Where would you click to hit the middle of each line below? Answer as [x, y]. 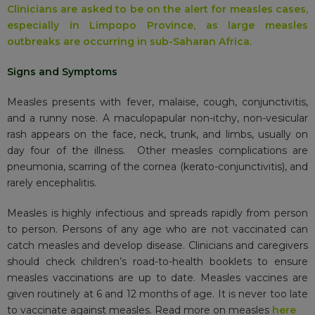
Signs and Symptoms [64, 72]
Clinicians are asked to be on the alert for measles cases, [157, 9]
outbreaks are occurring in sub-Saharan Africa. [129, 42]
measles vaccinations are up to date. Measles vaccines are [157, 278]
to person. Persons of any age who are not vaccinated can [157, 230]
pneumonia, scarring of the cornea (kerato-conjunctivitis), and [157, 167]
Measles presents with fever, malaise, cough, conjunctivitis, [157, 102]
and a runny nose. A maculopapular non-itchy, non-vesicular [157, 118]
